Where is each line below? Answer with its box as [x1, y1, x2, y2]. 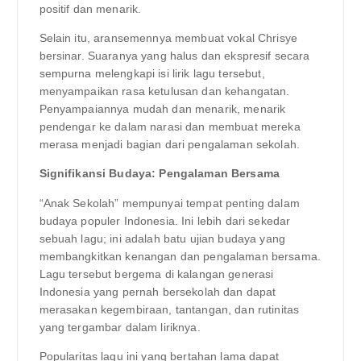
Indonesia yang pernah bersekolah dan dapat [39, 284, 276, 298]
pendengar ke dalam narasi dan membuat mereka [39, 120, 301, 134]
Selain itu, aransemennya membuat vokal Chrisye [39, 31, 297, 45]
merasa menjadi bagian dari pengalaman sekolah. [39, 138, 300, 151]
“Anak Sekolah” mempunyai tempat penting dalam [39, 196, 300, 210]
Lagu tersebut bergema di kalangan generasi [39, 267, 274, 280]
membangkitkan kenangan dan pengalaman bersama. [39, 249, 321, 263]
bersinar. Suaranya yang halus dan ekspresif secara [39, 49, 310, 63]
